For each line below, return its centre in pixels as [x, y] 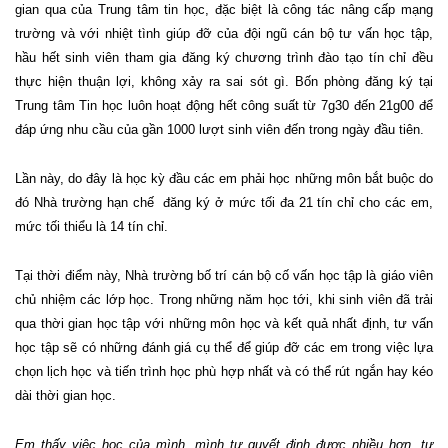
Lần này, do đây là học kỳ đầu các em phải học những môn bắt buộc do [224, 178]
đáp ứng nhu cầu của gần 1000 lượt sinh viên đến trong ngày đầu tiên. [219, 129]
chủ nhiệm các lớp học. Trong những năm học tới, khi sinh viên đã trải [224, 299]
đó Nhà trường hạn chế [87, 202]
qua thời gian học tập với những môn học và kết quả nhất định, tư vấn [224, 323]
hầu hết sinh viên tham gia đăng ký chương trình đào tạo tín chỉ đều [224, 57]
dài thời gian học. [65, 395]
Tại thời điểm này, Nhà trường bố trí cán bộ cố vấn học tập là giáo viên [224, 275]
